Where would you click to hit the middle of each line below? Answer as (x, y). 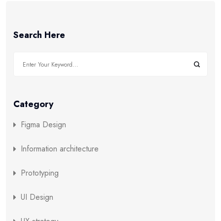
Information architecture (60, 149)
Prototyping (40, 173)
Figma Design (43, 125)
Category (33, 104)
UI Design (37, 197)
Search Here (39, 35)
